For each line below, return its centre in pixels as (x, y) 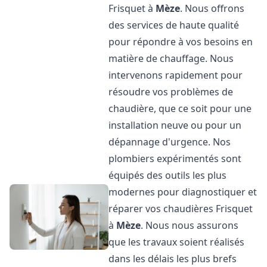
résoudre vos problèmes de (171, 92)
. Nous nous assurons (190, 225)
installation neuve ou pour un (175, 125)
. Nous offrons (212, 8)
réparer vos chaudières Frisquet (181, 209)
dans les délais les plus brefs (173, 259)
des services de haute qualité (174, 25)
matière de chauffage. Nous (171, 58)
